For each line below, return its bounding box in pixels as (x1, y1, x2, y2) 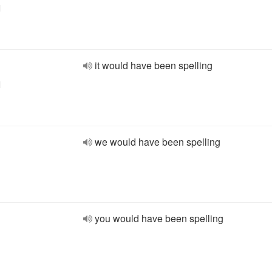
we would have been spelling (95, 135, 220, 149)
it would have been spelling (95, 58, 212, 72)
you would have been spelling (95, 211, 223, 225)
